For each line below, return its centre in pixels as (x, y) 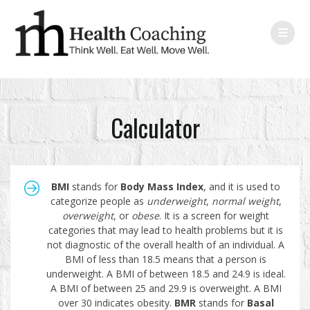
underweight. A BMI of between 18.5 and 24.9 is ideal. (166, 273)
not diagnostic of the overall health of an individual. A (166, 244)
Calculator (155, 127)
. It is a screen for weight (214, 215)
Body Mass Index (162, 186)
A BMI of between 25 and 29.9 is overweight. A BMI (166, 288)
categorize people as (98, 201)
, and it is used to (242, 186)
